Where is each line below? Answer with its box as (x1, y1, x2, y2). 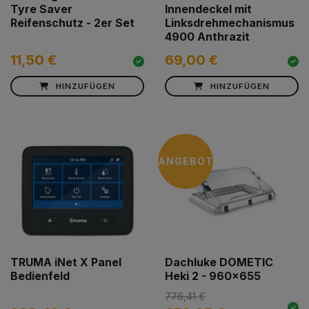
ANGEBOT (158, 155, 213, 168)
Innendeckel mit (165, 1, 252, 16)
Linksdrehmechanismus (165, 15, 295, 30)
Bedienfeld (10, 268, 70, 283)
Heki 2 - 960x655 (165, 268, 261, 283)
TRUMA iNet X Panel (10, 255, 121, 269)
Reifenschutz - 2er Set (10, 15, 134, 30)
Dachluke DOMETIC (165, 255, 273, 269)
